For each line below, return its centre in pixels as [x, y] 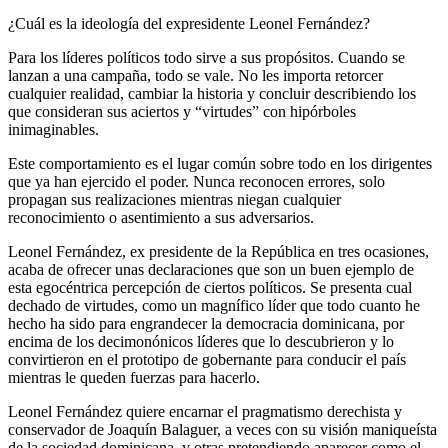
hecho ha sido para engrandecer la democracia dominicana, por [206, 323]
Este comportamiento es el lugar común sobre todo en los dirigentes [220, 163]
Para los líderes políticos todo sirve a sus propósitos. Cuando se [206, 57]
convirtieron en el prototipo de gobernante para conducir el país [207, 359]
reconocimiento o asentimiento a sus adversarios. [161, 217]
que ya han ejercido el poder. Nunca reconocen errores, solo [196, 181]
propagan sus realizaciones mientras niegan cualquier [174, 199]
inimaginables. [53, 129]
